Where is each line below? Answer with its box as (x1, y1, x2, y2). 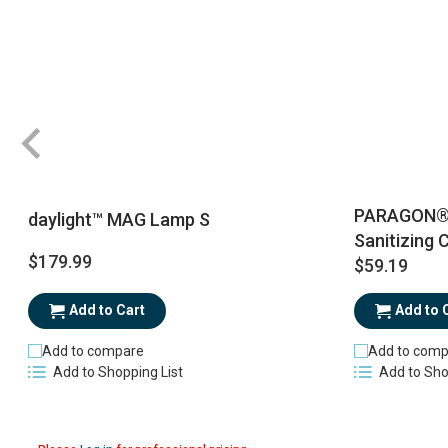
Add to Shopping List (52, 364, 183, 381)
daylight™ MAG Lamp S (27, 209, 210, 231)
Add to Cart (68, 302, 145, 319)
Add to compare (41, 343, 144, 360)
